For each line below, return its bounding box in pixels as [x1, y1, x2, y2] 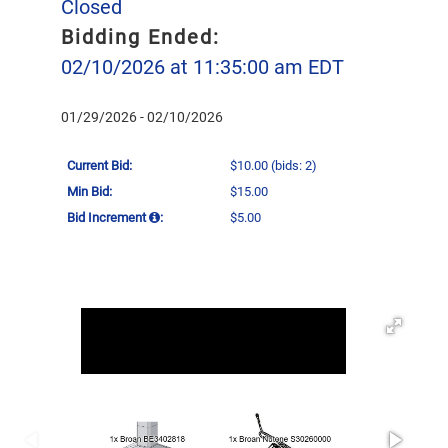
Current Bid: [67, 157, 132, 173]
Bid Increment [67, 209, 149, 225]
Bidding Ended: [61, 24, 220, 49]
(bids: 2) [268, 157, 318, 173]
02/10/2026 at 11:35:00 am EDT [61, 54, 344, 79]
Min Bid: [67, 183, 112, 199]
